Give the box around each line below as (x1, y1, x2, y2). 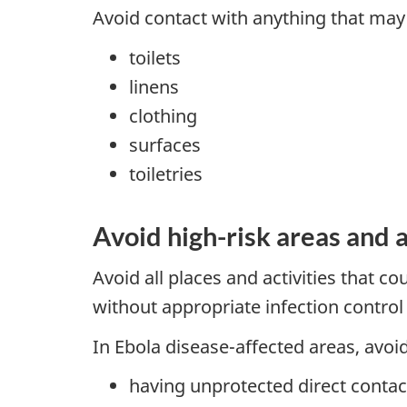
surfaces (129, 132, 201, 157)
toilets (129, 45, 181, 70)
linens (129, 74, 179, 99)
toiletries (129, 161, 203, 186)
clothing (129, 103, 197, 128)
